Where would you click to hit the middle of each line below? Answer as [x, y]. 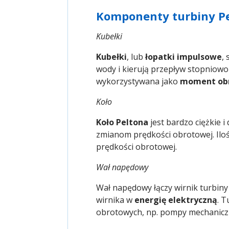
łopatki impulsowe [184, 57]
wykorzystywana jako [138, 82]
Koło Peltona [122, 122]
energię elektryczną [176, 200]
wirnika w [115, 200]
